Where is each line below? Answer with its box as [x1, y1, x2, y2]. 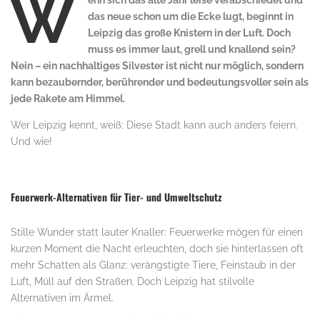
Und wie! [11, 136, 52, 147]
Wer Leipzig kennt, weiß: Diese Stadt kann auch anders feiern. [11, 119, 298, 131]
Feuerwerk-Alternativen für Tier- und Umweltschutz [11, 189, 221, 204]
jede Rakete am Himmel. [11, 93, 125, 104]
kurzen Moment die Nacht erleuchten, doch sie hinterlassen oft [11, 243, 304, 254]
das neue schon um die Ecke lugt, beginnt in [88, 11, 294, 22]
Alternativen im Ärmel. [11, 292, 114, 304]
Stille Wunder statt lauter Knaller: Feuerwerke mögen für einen [11, 226, 303, 238]
